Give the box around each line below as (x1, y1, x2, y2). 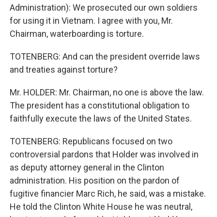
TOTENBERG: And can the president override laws (10, 51, 200, 62)
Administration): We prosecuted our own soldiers (10, 2, 198, 13)
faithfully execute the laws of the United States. (10, 113, 192, 124)
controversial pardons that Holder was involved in (10, 149, 199, 159)
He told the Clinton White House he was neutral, (10, 201, 192, 212)
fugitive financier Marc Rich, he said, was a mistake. (10, 188, 206, 199)
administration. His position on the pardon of (10, 175, 180, 186)
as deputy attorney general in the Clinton (10, 162, 164, 172)
